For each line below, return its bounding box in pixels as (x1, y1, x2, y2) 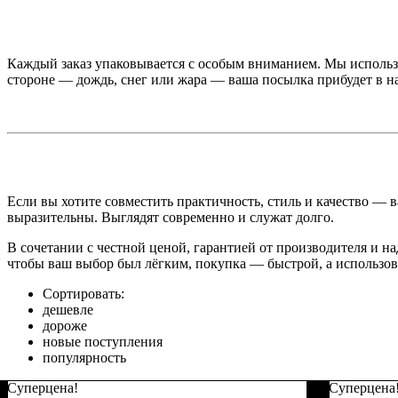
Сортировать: (43, 285, 124, 301)
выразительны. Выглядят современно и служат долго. (7, 209, 334, 225)
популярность (43, 349, 126, 365)
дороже (43, 317, 87, 333)
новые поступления (43, 333, 163, 349)
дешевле (43, 301, 93, 317)
